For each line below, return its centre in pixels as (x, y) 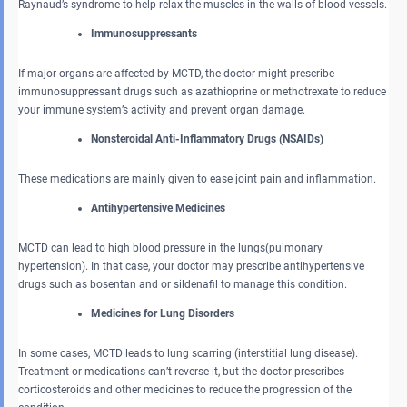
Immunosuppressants (144, 33)
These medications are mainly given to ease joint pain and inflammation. (197, 179)
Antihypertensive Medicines (158, 208)
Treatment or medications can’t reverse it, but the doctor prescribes (181, 371)
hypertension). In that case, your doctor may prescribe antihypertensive (191, 266)
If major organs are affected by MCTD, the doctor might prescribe (176, 73)
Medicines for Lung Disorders (163, 313)
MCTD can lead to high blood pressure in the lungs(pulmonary (170, 248)
